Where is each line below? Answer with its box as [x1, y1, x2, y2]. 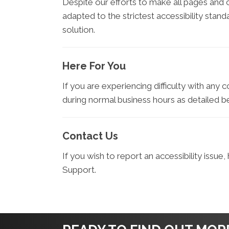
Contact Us [62, 130, 118, 142]
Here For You [62, 60, 126, 72]
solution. [62, 25, 95, 35]
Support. [62, 165, 96, 175]
